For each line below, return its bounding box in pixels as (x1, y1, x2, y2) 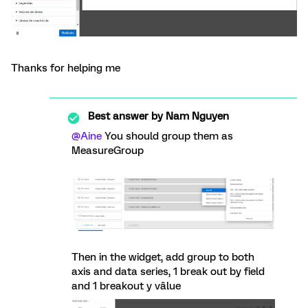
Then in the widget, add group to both (71, 250, 254, 263)
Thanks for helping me (11, 61, 120, 74)
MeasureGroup (71, 144, 144, 157)
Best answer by (88, 109, 163, 122)
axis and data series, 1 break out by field (71, 265, 265, 278)
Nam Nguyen (163, 109, 229, 122)
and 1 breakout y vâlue (71, 279, 181, 292)
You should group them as (102, 129, 233, 142)
